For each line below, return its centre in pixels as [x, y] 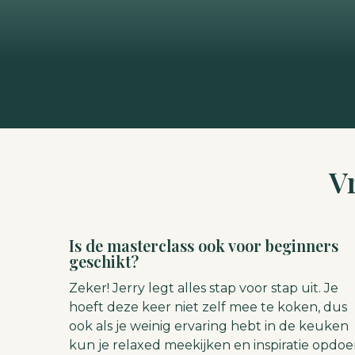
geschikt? [104, 261]
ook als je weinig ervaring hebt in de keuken [209, 326]
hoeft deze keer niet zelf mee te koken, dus [208, 307]
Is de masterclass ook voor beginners [204, 246]
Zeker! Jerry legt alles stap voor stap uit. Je [204, 288]
